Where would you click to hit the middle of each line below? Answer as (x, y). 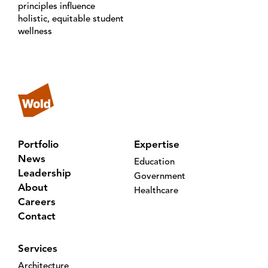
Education (154, 162)
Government (160, 176)
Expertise (157, 145)
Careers (37, 202)
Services (38, 249)
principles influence (57, 7)
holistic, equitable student (71, 19)
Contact (37, 217)
